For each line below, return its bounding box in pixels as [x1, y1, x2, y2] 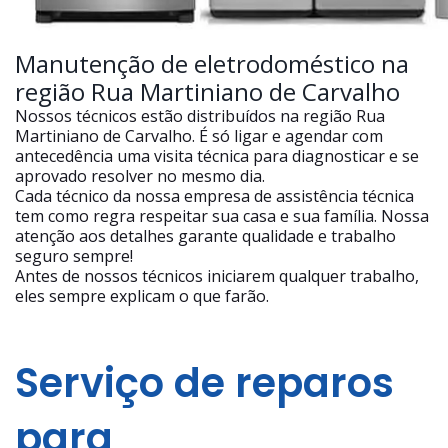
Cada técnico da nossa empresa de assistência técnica [15, 185, 414, 208]
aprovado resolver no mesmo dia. [15, 165, 265, 188]
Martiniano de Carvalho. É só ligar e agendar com [15, 125, 383, 148]
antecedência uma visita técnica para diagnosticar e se [15, 145, 419, 168]
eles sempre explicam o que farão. [15, 285, 269, 308]
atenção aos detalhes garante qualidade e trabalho [15, 225, 396, 248]
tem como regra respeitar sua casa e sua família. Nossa [15, 205, 429, 228]
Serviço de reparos [15, 355, 394, 412]
